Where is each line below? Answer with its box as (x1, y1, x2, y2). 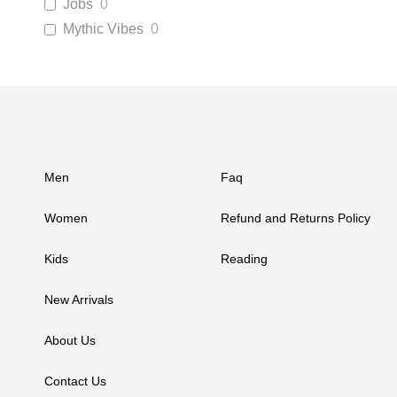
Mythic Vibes (63, 21, 144, 36)
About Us (44, 333, 96, 347)
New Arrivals (44, 292, 113, 307)
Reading (221, 252, 269, 266)
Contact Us (44, 374, 106, 388)
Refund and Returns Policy (221, 211, 371, 225)
